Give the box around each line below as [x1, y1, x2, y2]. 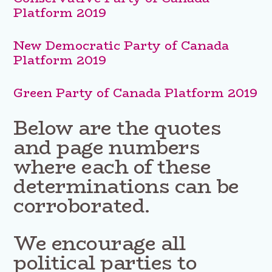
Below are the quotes [13, 112, 222, 143]
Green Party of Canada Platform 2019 [13, 83, 258, 102]
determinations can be [13, 171, 239, 202]
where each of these [13, 151, 211, 182]
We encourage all [13, 228, 186, 259]
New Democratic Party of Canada [13, 35, 229, 55]
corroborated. [13, 190, 150, 221]
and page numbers [13, 132, 200, 163]
